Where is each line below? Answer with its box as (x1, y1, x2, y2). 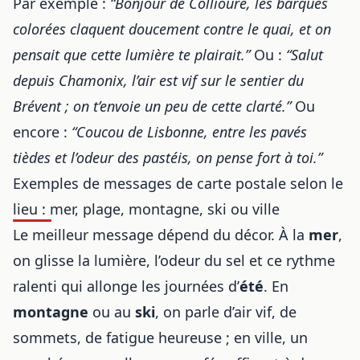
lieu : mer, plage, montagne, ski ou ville (13, 199, 280, 219)
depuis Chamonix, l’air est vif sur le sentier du (13, 71, 304, 90)
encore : (13, 122, 72, 141)
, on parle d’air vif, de (155, 302, 297, 321)
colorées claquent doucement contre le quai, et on (13, 19, 331, 39)
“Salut (286, 45, 323, 64)
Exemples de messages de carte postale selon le (13, 174, 343, 193)
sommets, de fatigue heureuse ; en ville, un (13, 328, 308, 347)
